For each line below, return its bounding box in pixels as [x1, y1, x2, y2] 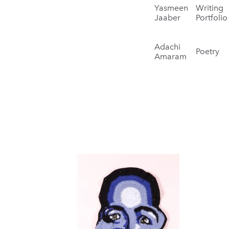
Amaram [154, 52, 187, 61]
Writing [196, 3, 224, 13]
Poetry [196, 47, 220, 56]
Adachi [154, 42, 181, 52]
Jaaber [154, 13, 181, 22]
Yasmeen [154, 3, 189, 13]
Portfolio [196, 13, 228, 22]
